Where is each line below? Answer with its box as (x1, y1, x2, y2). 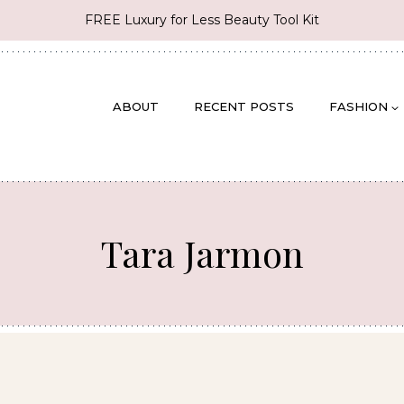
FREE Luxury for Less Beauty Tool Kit (85, 12, 319, 28)
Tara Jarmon (100, 229, 304, 277)
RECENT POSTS (193, 99, 294, 115)
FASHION (328, 99, 388, 115)
